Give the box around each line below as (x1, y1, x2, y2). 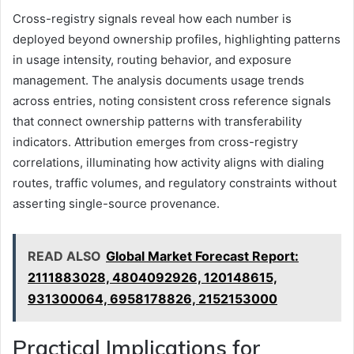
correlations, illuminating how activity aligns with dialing (13, 154, 324, 170)
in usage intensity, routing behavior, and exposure (13, 51, 292, 67)
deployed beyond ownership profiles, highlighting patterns (13, 31, 341, 47)
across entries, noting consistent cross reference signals (13, 92, 331, 108)
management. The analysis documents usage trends (13, 72, 304, 88)
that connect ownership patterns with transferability (13, 113, 302, 129)
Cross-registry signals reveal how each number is (13, 10, 292, 26)
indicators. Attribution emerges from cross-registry (13, 134, 298, 149)
